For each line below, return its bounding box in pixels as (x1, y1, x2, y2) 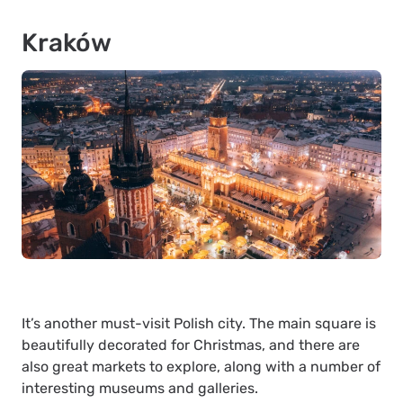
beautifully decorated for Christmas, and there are (22, 336, 360, 354)
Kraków (22, 28, 112, 58)
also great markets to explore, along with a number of (22, 358, 381, 376)
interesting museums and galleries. (22, 380, 258, 398)
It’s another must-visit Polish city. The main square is (22, 315, 376, 333)
